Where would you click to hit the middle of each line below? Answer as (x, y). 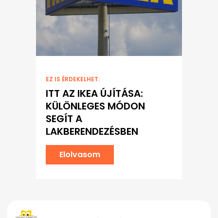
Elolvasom (80, 155)
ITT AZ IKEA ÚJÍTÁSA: (94, 94)
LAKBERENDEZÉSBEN (92, 132)
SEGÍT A (64, 119)
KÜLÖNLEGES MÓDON (95, 106)
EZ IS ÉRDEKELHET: (73, 79)
